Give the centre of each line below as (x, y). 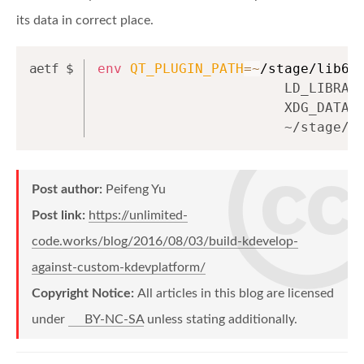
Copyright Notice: (84, 293)
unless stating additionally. (221, 319)
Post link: (60, 215)
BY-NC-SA (114, 319)
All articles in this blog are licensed (236, 293)
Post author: (69, 189)
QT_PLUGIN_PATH (186, 68)
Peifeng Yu (136, 189)
